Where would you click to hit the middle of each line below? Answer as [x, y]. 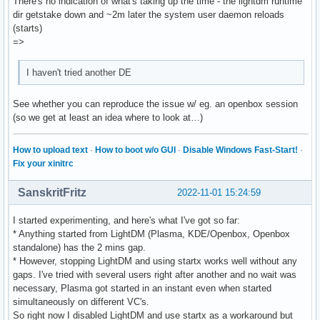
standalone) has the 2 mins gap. [79, 248]
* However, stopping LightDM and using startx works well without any [155, 261]
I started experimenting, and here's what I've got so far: [126, 221]
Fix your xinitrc [43, 164]
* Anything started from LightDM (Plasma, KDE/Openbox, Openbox [151, 234]
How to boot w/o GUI [135, 150]
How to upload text [50, 150]
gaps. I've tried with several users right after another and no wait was [155, 275]
